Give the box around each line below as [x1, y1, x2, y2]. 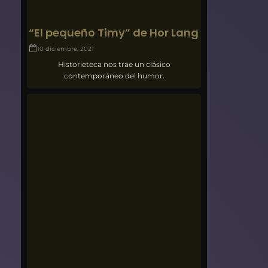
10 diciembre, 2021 [37, 44, 95, 53]
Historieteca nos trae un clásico [57, 59, 170, 69]
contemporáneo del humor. [63, 71, 165, 80]
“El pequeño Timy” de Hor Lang [29, 25, 199, 40]
